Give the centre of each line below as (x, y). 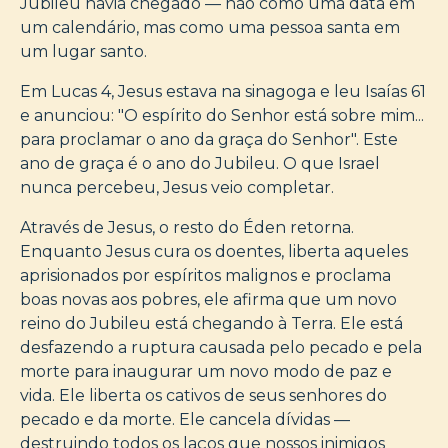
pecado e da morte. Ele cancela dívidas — (185, 419)
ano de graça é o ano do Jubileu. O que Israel (200, 163)
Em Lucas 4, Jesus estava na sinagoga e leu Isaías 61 (223, 91)
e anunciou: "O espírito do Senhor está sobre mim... (222, 115)
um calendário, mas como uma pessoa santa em (210, 27)
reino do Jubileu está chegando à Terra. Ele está (211, 323)
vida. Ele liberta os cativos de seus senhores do (203, 395)
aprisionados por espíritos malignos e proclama (205, 275)
